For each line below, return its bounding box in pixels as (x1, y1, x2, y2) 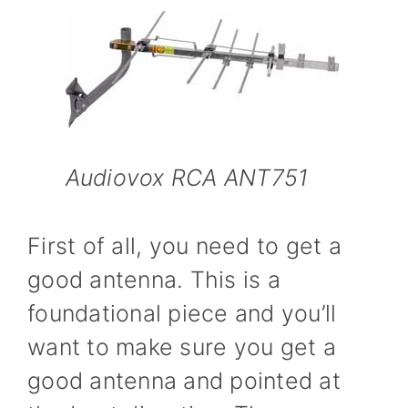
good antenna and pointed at (27, 366, 341, 394)
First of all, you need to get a (27, 231, 342, 260)
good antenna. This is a (27, 265, 280, 293)
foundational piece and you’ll (27, 299, 337, 327)
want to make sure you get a (27, 332, 336, 361)
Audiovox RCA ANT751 (65, 164, 309, 191)
